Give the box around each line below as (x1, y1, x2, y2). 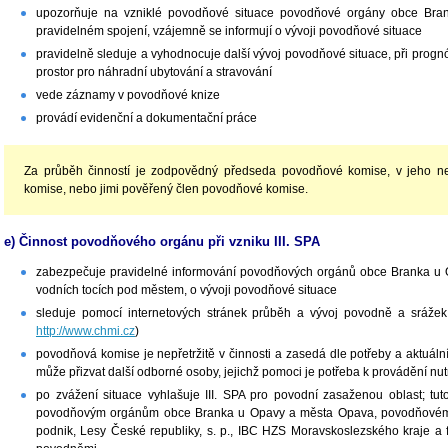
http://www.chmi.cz (36, 323, 135, 338)
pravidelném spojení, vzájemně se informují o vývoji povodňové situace (36, 24, 422, 39)
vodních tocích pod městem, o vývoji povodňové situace (36, 282, 340, 297)
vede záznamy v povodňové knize (36, 88, 220, 103)
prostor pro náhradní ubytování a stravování (36, 65, 272, 80)
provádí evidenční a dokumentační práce (36, 111, 257, 126)
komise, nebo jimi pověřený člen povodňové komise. (24, 182, 308, 197)
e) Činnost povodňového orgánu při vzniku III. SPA (4, 234, 320, 250)
